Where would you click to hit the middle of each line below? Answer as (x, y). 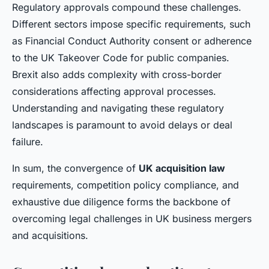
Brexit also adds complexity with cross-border (117, 75)
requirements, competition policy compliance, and (125, 185)
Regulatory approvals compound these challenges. (127, 8)
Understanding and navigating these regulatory (118, 108)
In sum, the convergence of (75, 168)
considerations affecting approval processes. (114, 92)
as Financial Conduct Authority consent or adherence (132, 41)
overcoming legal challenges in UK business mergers (132, 219)
